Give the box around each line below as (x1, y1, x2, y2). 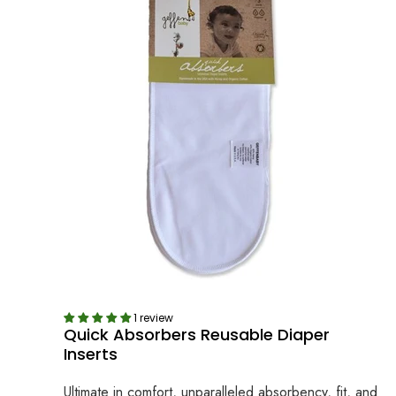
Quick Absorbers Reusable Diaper (64, 323, 330, 346)
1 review (133, 309, 173, 325)
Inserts (64, 342, 118, 365)
